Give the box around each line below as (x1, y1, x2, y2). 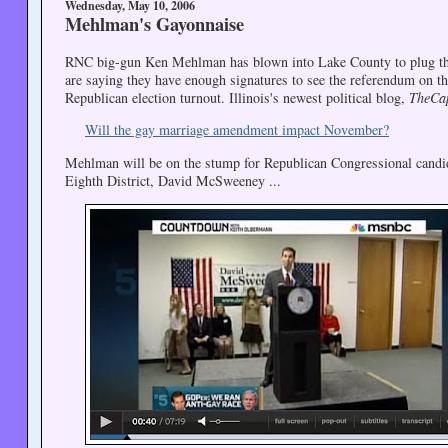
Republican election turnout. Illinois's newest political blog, (64, 88, 409, 108)
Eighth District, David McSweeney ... (64, 170, 281, 190)
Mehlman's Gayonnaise (64, 10, 244, 38)
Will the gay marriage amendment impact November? (84, 120, 389, 140)
